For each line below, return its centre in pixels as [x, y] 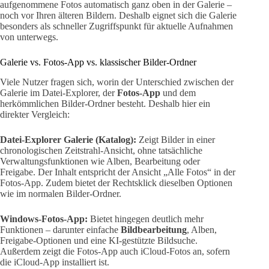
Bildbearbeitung [154, 229]
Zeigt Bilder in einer [176, 139]
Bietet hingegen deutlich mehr [146, 219]
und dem [178, 92]
